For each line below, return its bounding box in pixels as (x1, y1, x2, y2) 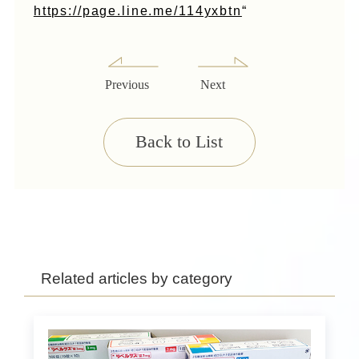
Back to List (135, 131, 224, 151)
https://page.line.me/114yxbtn (33, 4, 242, 18)
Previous (105, 77, 150, 91)
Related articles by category (41, 269, 233, 287)
